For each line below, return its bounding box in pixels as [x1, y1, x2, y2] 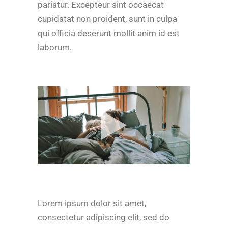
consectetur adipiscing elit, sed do [38, 212, 169, 223]
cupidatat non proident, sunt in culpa [38, 14, 177, 24]
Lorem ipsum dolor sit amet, [38, 198, 146, 209]
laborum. [38, 42, 72, 52]
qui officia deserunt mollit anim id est [38, 28, 180, 38]
